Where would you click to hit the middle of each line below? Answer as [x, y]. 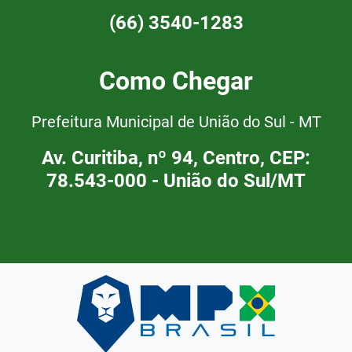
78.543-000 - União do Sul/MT [176, 180]
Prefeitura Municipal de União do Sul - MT [176, 121]
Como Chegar [176, 81]
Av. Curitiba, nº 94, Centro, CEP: [176, 158]
